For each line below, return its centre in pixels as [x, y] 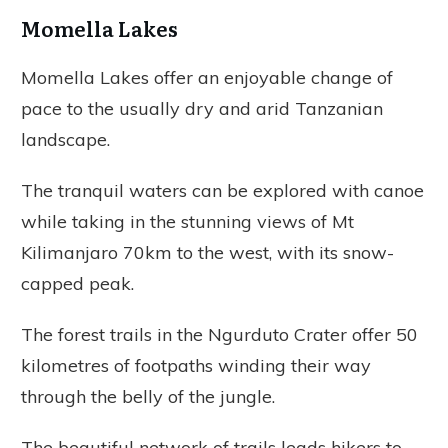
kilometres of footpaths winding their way [196, 365]
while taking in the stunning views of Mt [187, 221]
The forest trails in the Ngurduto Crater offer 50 [219, 334]
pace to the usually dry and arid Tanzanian [202, 108]
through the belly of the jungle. [148, 396]
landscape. [65, 139]
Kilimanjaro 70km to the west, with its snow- [207, 252]
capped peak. [80, 283]
